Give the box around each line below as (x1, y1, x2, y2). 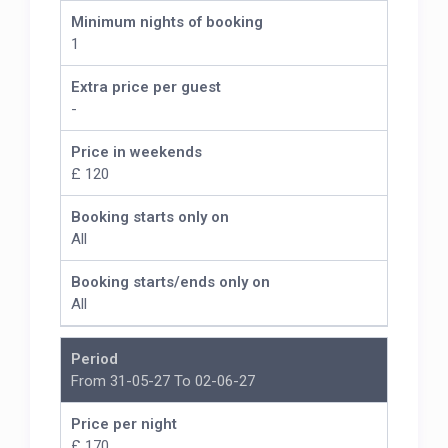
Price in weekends (71, 143, 203, 162)
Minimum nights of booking (71, 13, 264, 32)
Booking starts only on (71, 208, 230, 227)
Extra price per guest (71, 78, 222, 97)
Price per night (71, 415, 178, 434)
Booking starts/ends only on (71, 273, 271, 292)
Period (71, 350, 119, 369)
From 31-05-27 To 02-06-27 (71, 372, 256, 391)
